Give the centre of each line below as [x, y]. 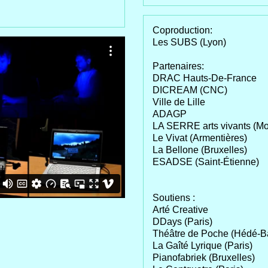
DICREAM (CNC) [190, 90]
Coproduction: [182, 31]
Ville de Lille [179, 102]
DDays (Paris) [182, 222]
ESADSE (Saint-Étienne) [206, 162]
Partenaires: [178, 66]
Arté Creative [180, 210]
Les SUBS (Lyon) [189, 42]
